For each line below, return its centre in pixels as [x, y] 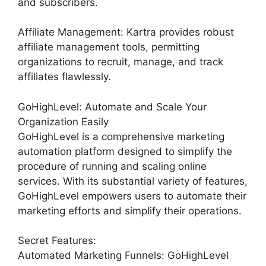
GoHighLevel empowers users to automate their [132, 196]
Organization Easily [63, 121]
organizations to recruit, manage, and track [121, 62]
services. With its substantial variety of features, [133, 181]
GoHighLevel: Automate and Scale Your [112, 107]
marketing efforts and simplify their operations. [130, 210]
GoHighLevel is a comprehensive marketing [121, 136]
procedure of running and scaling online [112, 166]
